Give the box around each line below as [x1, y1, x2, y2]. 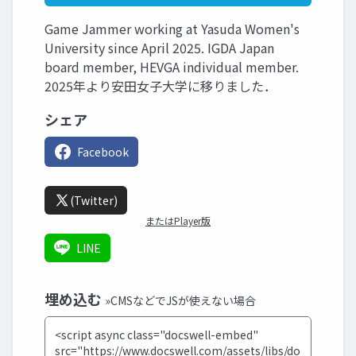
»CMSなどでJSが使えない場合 [105, 292, 256, 308]
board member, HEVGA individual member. [44, 57, 299, 76]
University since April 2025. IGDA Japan [44, 38, 274, 57]
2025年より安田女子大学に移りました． [44, 76, 277, 95]
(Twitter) [70, 192, 118, 208]
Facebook [77, 144, 129, 160]
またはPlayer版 [145, 214, 211, 227]
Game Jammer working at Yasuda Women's [44, 19, 300, 38]
